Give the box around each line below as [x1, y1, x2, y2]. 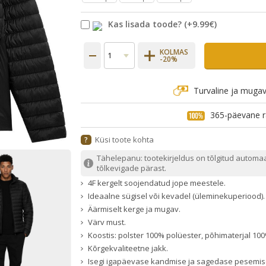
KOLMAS [160, 46, 189, 57]
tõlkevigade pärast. [97, 163, 167, 174]
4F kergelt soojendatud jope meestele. [88, 178, 226, 189]
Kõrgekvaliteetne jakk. [88, 243, 169, 254]
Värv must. [88, 217, 126, 228]
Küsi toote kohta [95, 134, 154, 145]
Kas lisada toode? [108, 18, 182, 30]
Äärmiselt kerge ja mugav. [88, 204, 181, 215]
